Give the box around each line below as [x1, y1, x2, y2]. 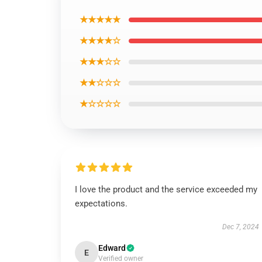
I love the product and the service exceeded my [75, 184, 257, 195]
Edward [98, 243, 126, 253]
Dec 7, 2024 [222, 223, 259, 231]
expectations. [75, 198, 127, 209]
